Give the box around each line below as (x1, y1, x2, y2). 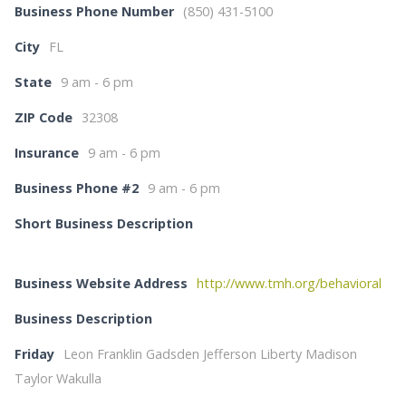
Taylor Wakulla (14, 370, 102, 387)
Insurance (14, 144, 80, 161)
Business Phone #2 (14, 179, 140, 197)
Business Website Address (14, 275, 188, 292)
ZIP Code (14, 109, 73, 126)
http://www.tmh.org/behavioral (197, 275, 382, 292)
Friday (14, 345, 55, 362)
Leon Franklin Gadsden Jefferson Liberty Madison (63, 345, 358, 362)
